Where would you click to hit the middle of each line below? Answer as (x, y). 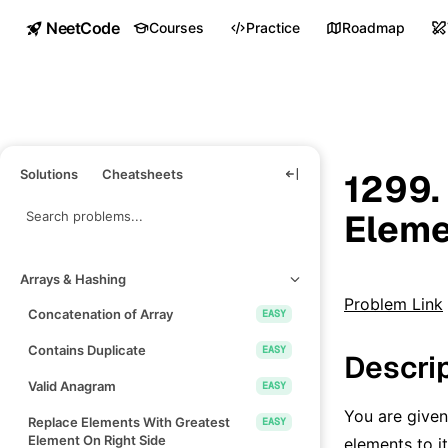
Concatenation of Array (100, 313)
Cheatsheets (142, 173)
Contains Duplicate (87, 349)
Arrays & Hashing (73, 278)
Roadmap (374, 27)
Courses (177, 27)
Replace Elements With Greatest (129, 421)
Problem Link (393, 303)
